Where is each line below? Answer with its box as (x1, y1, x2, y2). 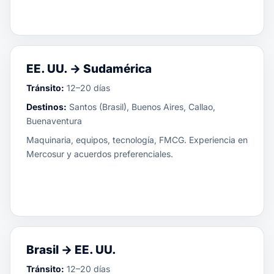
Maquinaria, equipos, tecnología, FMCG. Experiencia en (26, 135, 248, 145)
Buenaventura (26, 116, 82, 126)
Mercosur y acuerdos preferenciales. (26, 149, 173, 159)
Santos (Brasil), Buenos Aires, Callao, (67, 102, 215, 112)
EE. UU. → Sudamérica (26, 62, 152, 76)
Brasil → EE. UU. (26, 243, 116, 257)
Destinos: (26, 102, 67, 112)
